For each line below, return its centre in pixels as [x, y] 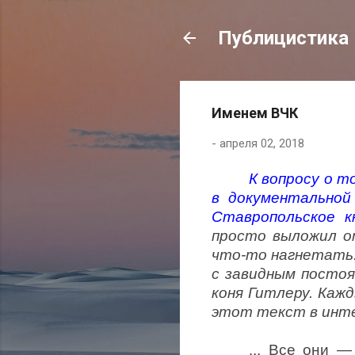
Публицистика [283, 38]
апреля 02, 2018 [262, 143]
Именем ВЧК [255, 113]
